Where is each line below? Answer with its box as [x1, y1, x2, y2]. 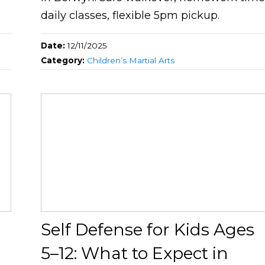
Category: [41, 56, 88, 66]
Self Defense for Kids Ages [41, 219, 255, 240]
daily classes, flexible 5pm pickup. [41, 9, 220, 22]
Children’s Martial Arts [87, 56, 175, 66]
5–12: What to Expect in [41, 243, 229, 264]
